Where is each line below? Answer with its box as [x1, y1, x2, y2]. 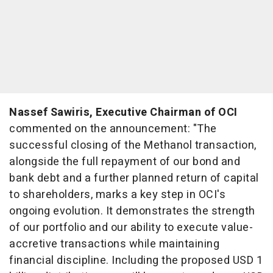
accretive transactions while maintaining [9, 236, 219, 252]
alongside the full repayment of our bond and [9, 154, 240, 170]
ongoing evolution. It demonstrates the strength [9, 203, 255, 219]
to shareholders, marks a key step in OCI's [9, 186, 225, 203]
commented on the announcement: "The [9, 121, 217, 137]
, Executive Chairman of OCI [90, 104, 238, 121]
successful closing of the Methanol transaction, [9, 137, 257, 154]
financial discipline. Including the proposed [9, 252, 233, 269]
